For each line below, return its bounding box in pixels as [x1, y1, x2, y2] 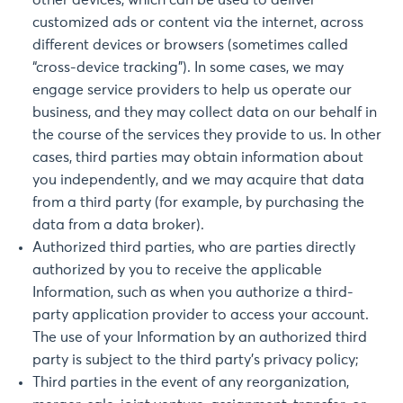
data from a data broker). [32, 218, 204, 232]
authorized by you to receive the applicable [32, 263, 322, 277]
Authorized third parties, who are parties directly [32, 240, 355, 255]
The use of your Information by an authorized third [32, 330, 367, 345]
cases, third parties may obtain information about [32, 150, 363, 165]
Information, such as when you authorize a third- [32, 285, 354, 300]
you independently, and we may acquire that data [32, 173, 364, 187]
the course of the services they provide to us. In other [32, 128, 381, 142]
